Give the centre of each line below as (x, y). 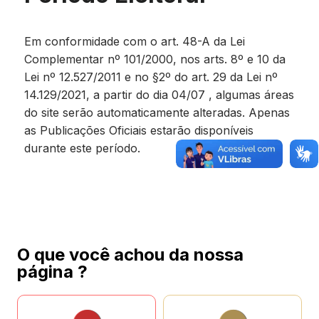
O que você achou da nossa (130, 255)
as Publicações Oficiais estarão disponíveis (139, 130)
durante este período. (82, 148)
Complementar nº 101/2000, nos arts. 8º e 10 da (155, 59)
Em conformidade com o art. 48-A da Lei (135, 41)
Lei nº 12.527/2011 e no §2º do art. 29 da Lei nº (151, 77)
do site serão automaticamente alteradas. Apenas (157, 113)
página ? (52, 272)
